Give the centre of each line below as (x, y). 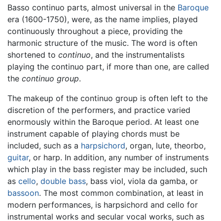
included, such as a (44, 145)
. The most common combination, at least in (121, 193)
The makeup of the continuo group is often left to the (108, 98)
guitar (18, 157)
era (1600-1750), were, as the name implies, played (103, 19)
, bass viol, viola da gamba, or (142, 181)
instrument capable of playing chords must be (93, 133)
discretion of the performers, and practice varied (99, 110)
